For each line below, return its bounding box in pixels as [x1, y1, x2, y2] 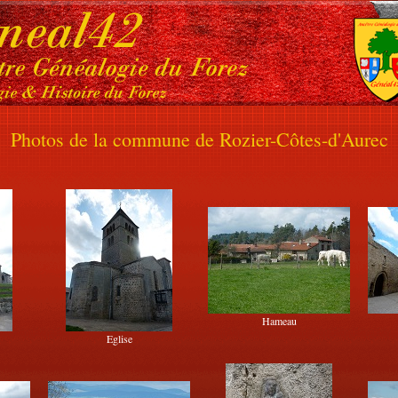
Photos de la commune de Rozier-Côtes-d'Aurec [10, 126, 388, 152]
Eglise [106, 331, 132, 346]
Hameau [261, 314, 297, 328]
